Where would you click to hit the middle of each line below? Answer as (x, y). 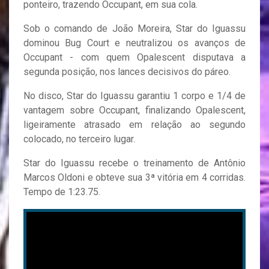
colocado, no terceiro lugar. (79, 139)
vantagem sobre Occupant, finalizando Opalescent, (134, 110)
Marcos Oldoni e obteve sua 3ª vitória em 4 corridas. (134, 178)
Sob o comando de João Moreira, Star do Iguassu (134, 29)
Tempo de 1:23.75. (62, 192)
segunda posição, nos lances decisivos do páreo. (127, 72)
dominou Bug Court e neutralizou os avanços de (134, 43)
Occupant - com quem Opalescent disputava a (134, 58)
